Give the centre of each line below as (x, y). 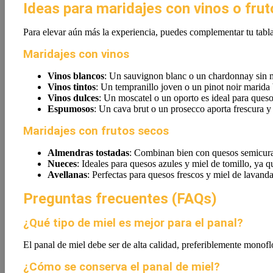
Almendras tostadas (88, 153)
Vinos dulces (73, 98)
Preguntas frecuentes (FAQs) (120, 199)
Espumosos (71, 109)
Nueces (62, 164)
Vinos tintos (72, 87)
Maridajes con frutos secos (96, 131)
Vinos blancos (76, 76)
